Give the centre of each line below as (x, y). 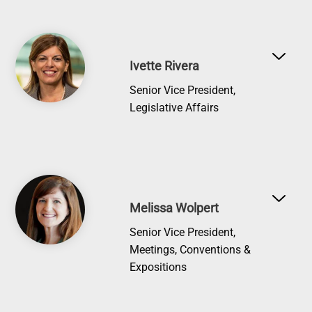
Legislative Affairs (174, 108)
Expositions (158, 267)
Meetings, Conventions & (190, 250)
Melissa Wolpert (174, 208)
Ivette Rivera (165, 66)
